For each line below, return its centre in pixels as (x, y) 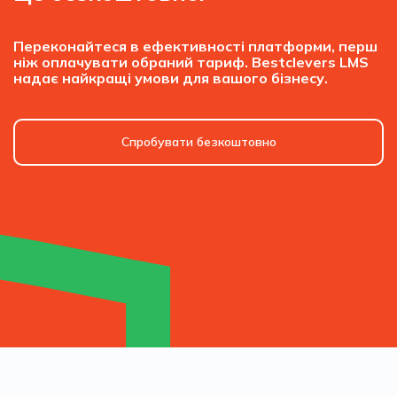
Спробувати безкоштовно (198, 141)
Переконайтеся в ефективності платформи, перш (195, 46)
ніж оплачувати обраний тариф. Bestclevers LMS (191, 62)
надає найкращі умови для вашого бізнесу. (171, 78)
